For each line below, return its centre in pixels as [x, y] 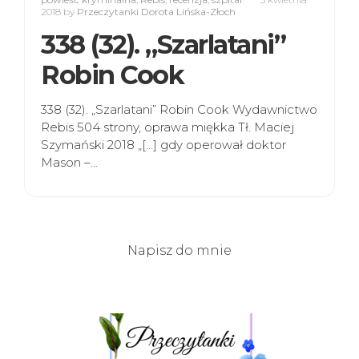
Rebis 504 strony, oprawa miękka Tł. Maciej [167, 127]
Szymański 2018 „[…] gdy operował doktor [163, 145]
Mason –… [69, 163]
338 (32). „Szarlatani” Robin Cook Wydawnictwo [179, 110]
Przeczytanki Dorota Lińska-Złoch [156, 12]
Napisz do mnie [179, 251]
